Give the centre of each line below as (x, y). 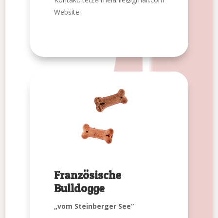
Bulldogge (80, 189)
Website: (68, 12)
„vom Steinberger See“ (94, 206)
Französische (88, 175)
